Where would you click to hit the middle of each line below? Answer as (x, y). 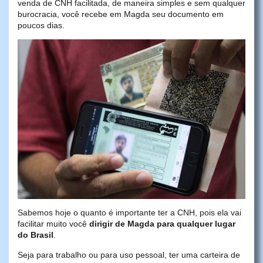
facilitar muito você (53, 224)
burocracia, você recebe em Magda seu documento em (121, 14)
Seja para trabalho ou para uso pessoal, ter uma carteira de (129, 254)
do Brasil (36, 235)
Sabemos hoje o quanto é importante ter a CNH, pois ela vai (129, 213)
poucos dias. (41, 25)
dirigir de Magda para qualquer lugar (162, 224)
